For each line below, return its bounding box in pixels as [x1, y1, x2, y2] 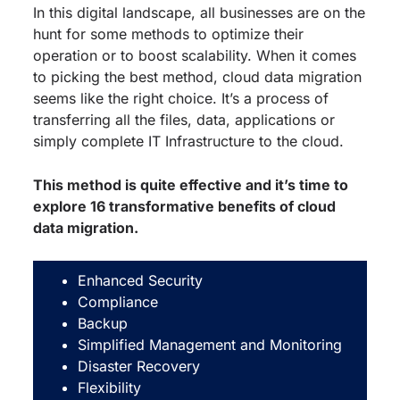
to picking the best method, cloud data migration [32, 67, 362, 86]
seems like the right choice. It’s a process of [32, 88, 329, 107]
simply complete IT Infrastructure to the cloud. [32, 131, 348, 150]
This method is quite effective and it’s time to [32, 175, 348, 194]
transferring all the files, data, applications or [32, 110, 335, 129]
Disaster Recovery [77, 356, 200, 375]
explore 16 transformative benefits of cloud [32, 196, 336, 215]
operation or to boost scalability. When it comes [32, 46, 356, 64]
